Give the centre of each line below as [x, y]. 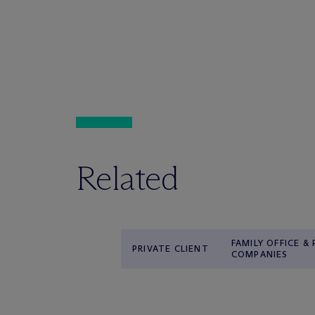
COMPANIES [259, 254]
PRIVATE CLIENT [171, 249]
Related [128, 178]
